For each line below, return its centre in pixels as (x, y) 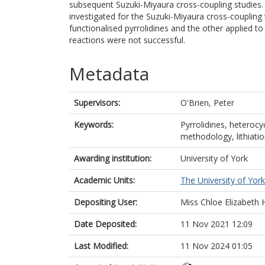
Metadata (109, 74)
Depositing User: (106, 202)
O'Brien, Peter (207, 103)
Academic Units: (104, 180)
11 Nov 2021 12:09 (216, 224)
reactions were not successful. (127, 40)
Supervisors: (97, 103)
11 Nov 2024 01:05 (216, 246)
